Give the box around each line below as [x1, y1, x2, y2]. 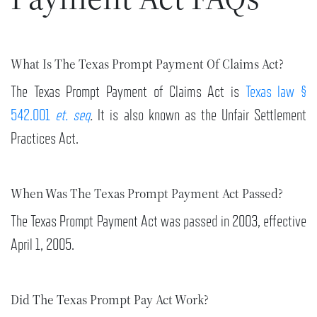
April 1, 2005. [11, 236, 74, 253]
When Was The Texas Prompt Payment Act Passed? [11, 185, 283, 202]
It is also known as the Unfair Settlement [93, 106, 307, 124]
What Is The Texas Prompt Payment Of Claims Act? [11, 55, 284, 73]
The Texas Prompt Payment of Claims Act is [11, 83, 246, 100]
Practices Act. [11, 129, 79, 147]
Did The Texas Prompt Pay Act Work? [11, 291, 209, 309]
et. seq [55, 106, 91, 124]
